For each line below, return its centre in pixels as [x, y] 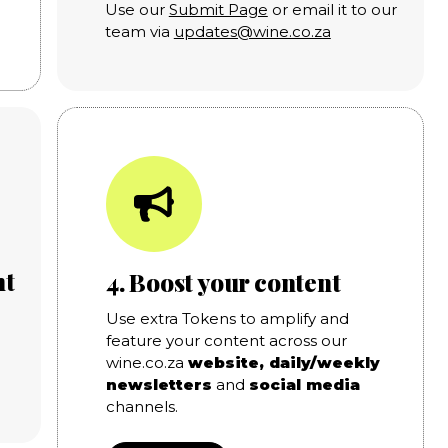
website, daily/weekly [283, 362]
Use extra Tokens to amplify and [227, 318]
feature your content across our [226, 340]
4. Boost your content [223, 281]
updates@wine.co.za [252, 31]
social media [304, 384]
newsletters [158, 384]
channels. [141, 406]
